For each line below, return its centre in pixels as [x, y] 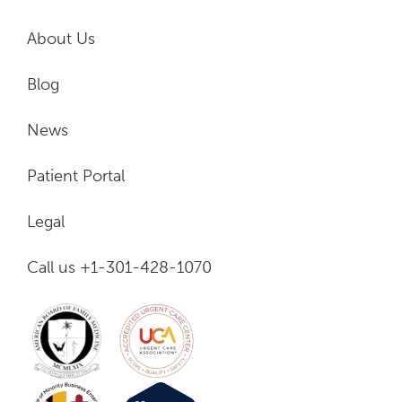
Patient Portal [76, 176]
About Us [61, 39]
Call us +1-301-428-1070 [119, 267]
